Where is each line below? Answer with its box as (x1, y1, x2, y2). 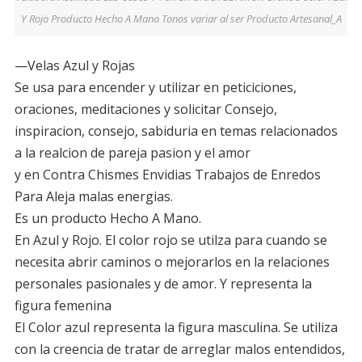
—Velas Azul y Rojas (14, 57, 135, 75)
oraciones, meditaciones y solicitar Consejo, (14, 100, 277, 119)
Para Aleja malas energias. (14, 187, 173, 206)
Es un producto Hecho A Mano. (14, 209, 201, 228)
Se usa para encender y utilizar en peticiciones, (14, 78, 297, 97)
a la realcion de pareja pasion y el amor (14, 144, 250, 162)
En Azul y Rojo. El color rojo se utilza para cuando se (14, 231, 327, 250)
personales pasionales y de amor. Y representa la (14, 275, 312, 293)
